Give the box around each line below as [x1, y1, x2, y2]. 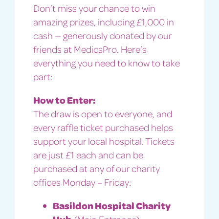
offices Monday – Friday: [33, 175, 131, 188]
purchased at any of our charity [33, 162, 160, 174]
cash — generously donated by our [33, 29, 172, 41]
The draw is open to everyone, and [33, 107, 172, 119]
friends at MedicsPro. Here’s [33, 43, 147, 55]
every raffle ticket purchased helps [33, 121, 173, 133]
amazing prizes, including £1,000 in [33, 15, 174, 27]
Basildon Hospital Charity [52, 198, 171, 212]
